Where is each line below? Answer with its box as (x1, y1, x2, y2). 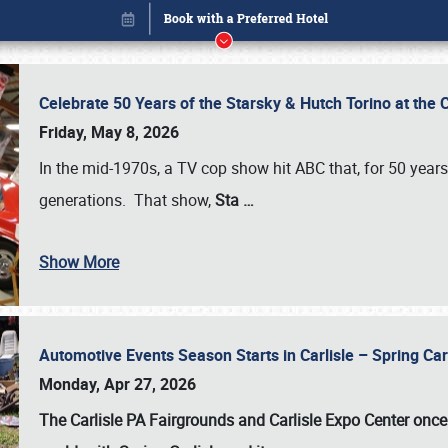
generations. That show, (39, 189, 215, 211)
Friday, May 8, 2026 (39, 121, 179, 143)
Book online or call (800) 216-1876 (102, 366, 346, 389)
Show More (39, 251, 119, 273)
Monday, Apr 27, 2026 (39, 373, 196, 395)
